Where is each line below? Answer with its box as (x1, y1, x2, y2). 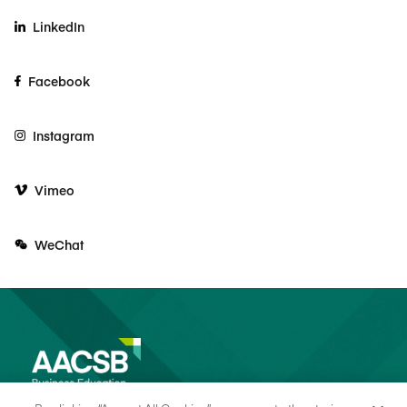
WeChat (34, 235, 84, 253)
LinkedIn (33, 17, 84, 35)
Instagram (33, 126, 94, 144)
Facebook (27, 72, 90, 90)
